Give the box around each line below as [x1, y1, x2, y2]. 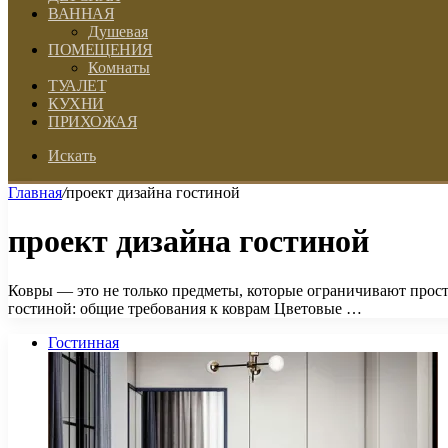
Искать [48, 147, 96, 164]
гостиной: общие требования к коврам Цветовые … [8, 299, 362, 317]
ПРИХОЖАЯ [48, 113, 137, 130]
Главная [8, 184, 62, 201]
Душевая [88, 23, 148, 40]
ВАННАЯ [48, 5, 114, 22]
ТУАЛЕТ [48, 77, 106, 94]
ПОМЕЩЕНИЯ [48, 41, 153, 58]
